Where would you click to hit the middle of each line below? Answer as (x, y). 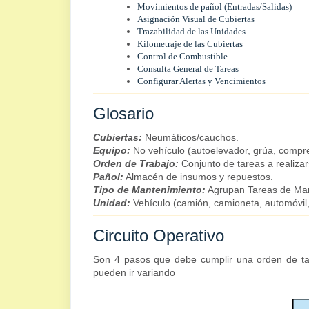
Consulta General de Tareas (188, 69)
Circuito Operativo (159, 236)
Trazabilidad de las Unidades (191, 31)
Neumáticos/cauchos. (190, 137)
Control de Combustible (182, 56)
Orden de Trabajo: (136, 163)
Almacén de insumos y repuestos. (198, 177)
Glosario (123, 113)
